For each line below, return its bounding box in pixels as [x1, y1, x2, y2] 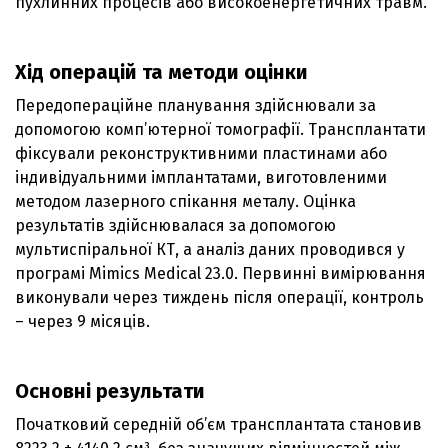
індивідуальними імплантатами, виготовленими [15, 167, 387, 187]
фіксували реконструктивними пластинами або [15, 143, 387, 163]
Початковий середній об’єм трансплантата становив [15, 414, 422, 434]
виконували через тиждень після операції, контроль [15, 287, 424, 307]
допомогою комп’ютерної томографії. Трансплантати [15, 119, 426, 139]
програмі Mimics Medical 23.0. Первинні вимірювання [15, 263, 426, 283]
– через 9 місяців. [15, 311, 150, 331]
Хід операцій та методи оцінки [15, 59, 308, 84]
